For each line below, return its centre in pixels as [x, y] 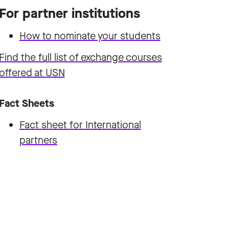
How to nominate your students [90, 36]
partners [38, 140]
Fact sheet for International [80, 125]
